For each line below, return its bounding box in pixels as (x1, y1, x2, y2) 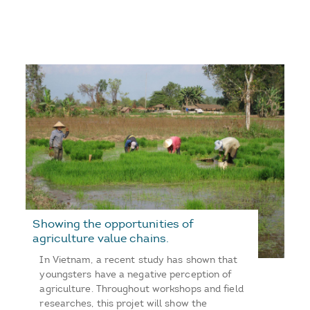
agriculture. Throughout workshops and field (39, 282, 244, 295)
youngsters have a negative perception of (39, 268, 232, 280)
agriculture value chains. (33, 230, 169, 245)
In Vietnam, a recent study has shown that (39, 253, 238, 266)
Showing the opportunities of (33, 216, 194, 230)
